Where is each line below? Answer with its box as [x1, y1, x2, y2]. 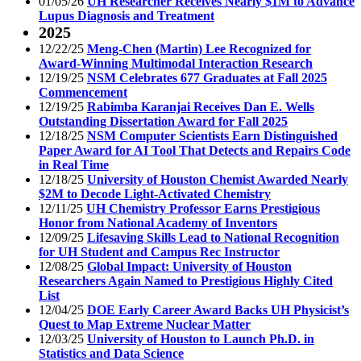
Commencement [39, 85, 127, 99]
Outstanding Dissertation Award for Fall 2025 [39, 114, 288, 128]
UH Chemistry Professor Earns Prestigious [86, 201, 320, 215]
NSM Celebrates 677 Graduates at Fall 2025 [87, 70, 327, 85]
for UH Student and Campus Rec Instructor [39, 244, 280, 259]
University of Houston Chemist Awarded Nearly [87, 172, 348, 186]
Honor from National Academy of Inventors [39, 215, 277, 230]
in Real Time [39, 157, 109, 172]
